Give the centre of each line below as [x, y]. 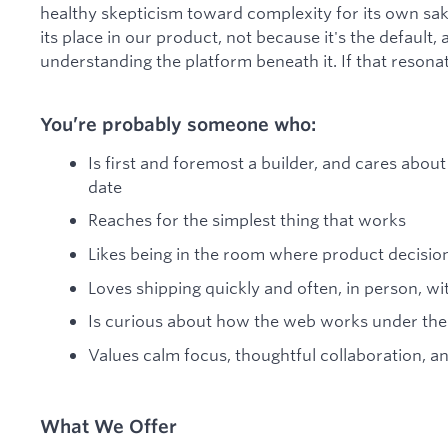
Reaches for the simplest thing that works [247, 220]
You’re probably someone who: [178, 124]
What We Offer [108, 425]
